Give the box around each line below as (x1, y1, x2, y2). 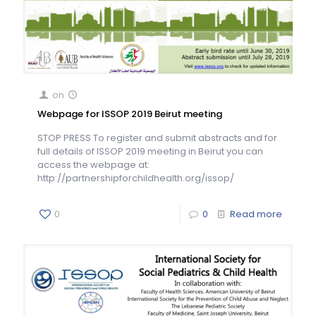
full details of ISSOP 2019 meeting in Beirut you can (37, 145, 263, 159)
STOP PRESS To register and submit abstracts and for (37, 131, 277, 145)
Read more (230, 207, 282, 221)
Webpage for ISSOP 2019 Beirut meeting (37, 107, 222, 121)
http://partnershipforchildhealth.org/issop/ (37, 171, 238, 186)
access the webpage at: (37, 158, 150, 172)
